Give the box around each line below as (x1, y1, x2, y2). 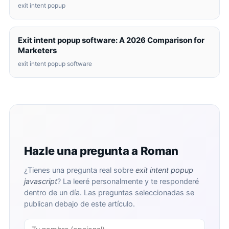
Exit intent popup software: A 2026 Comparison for (18, 35, 204, 45)
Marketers (18, 45, 57, 55)
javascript (24, 177, 57, 186)
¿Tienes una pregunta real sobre (24, 166, 135, 175)
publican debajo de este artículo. (24, 199, 135, 209)
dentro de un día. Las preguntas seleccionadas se (24, 188, 194, 197)
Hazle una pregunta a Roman (24, 144, 179, 157)
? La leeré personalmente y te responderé (57, 177, 199, 186)
